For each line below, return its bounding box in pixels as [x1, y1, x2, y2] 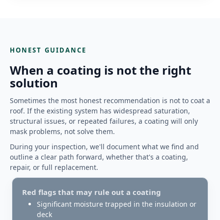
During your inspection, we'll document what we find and [10, 141, 199, 151]
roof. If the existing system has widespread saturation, [10, 106, 190, 115]
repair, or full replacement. [10, 162, 98, 172]
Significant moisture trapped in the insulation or [37, 199, 196, 209]
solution [10, 74, 58, 91]
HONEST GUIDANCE [10, 45, 87, 55]
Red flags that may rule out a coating [22, 187, 161, 197]
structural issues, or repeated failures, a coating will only [10, 116, 198, 126]
